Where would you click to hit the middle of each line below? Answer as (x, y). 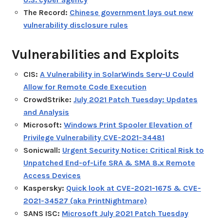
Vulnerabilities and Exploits (95, 54)
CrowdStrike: (48, 99)
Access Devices (52, 175)
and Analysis (46, 112)
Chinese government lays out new (131, 12)
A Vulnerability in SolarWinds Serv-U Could (117, 74)
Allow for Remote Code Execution (85, 87)
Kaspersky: (45, 188)
